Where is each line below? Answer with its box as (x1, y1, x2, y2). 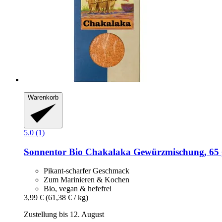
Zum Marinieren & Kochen (44, 175, 129, 184)
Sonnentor (24, 146, 66, 157)
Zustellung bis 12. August (24, 210, 104, 219)
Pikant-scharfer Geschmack (44, 166, 129, 175)
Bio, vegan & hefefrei (44, 184, 111, 193)
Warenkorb (28, 94, 58, 102)
